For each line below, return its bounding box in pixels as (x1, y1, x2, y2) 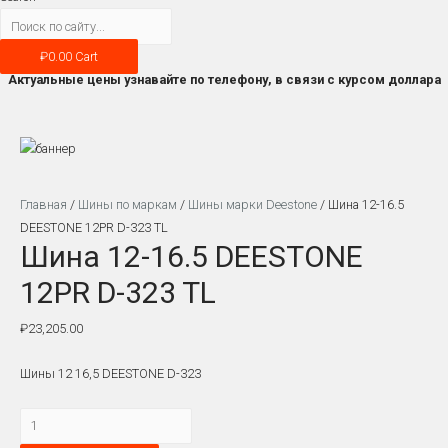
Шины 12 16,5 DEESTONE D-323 (20, 366, 201, 382)
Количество (19, 410, 87, 426)
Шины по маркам (78, 196, 177, 212)
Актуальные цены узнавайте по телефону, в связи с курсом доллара (7, 71, 441, 87)
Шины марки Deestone (188, 196, 317, 212)
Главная (20, 196, 67, 212)
